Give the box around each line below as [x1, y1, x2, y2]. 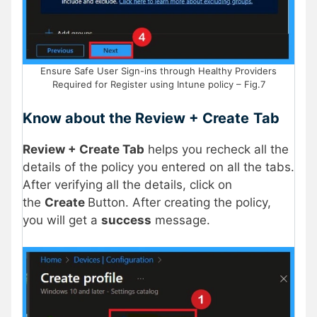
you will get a [23, 212, 101, 227]
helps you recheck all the [144, 142, 289, 156]
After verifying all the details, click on [23, 177, 232, 192]
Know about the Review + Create [23, 109, 249, 127]
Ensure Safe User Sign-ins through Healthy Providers [40, 65, 277, 77]
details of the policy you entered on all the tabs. [23, 159, 294, 174]
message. [151, 212, 210, 227]
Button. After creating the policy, [88, 195, 271, 209]
